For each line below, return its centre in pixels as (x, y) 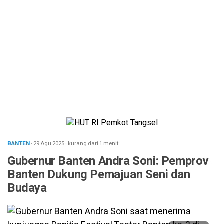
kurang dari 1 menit (93, 144)
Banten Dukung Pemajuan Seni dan (99, 175)
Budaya (27, 188)
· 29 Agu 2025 (48, 144)
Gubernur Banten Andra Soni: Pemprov (108, 161)
